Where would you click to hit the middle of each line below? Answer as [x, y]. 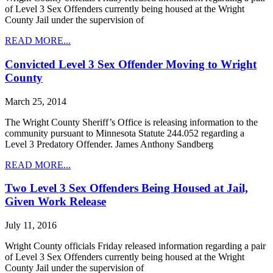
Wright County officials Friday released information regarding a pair [135, 246]
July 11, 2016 [31, 225]
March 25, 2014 [36, 101]
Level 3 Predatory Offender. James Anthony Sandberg [109, 144]
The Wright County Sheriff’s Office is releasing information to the [131, 122]
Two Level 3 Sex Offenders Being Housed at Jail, [126, 188]
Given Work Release [55, 202]
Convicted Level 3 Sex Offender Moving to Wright [131, 64]
